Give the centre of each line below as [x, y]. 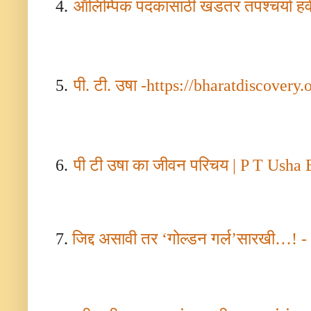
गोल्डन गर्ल [199, 238]
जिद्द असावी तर [117, 238]
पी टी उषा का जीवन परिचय [153, 165]
